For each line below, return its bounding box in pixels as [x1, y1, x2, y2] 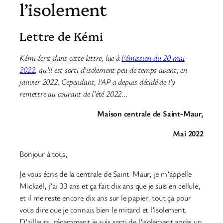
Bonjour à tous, [19, 148, 68, 159]
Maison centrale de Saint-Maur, [97, 108, 204, 119]
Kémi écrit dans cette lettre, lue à [19, 52, 122, 63]
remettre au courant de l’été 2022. [19, 88, 123, 99]
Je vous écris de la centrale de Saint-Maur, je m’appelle [19, 168, 192, 179]
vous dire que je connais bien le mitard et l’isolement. [19, 204, 187, 215]
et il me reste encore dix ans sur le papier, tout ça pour [19, 192, 191, 203]
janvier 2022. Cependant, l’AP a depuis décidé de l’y [19, 76, 175, 87]
